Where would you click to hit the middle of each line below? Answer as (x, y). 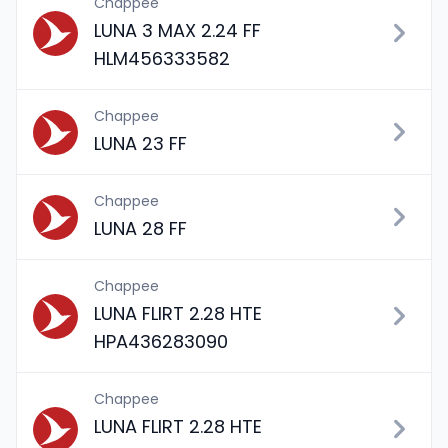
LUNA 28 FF (140, 228)
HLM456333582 (162, 58)
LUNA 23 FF (140, 143)
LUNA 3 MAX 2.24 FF (177, 30)
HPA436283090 (161, 341)
